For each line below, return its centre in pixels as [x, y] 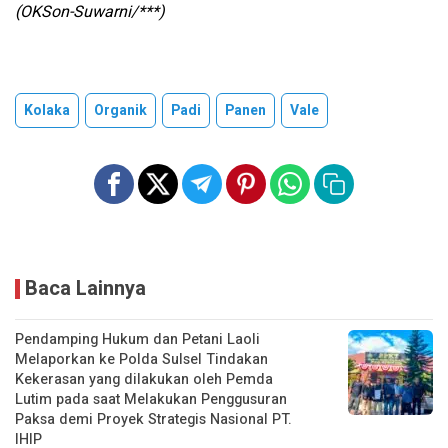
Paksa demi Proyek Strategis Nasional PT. [153, 420]
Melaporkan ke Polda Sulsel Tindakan [141, 360]
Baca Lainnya [85, 289]
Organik [120, 111]
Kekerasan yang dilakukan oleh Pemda [144, 380]
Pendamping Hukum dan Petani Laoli [137, 340]
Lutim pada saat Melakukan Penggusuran [151, 400]
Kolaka [47, 111]
